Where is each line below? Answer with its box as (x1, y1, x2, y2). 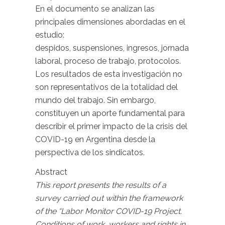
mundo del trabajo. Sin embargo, (35, 95, 156, 105)
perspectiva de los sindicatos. (35, 147, 145, 157)
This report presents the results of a (35, 180, 166, 190)
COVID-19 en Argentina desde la (35, 134, 155, 144)
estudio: (35, 30, 64, 40)
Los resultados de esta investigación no (35, 69, 182, 79)
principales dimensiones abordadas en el (35, 17, 185, 27)
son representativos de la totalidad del (35, 82, 178, 92)
